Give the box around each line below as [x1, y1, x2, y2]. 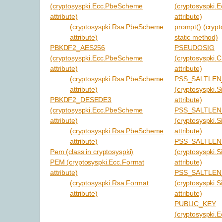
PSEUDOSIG [174, 44, 215, 52]
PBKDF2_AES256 [50, 44, 106, 52]
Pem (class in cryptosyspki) [50, 148, 134, 156]
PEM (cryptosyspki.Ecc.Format [50, 158, 145, 166]
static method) [174, 33, 219, 42]
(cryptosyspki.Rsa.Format [70, 179, 149, 187]
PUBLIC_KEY [174, 200, 216, 208]
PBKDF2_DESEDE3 [50, 96, 112, 104]
